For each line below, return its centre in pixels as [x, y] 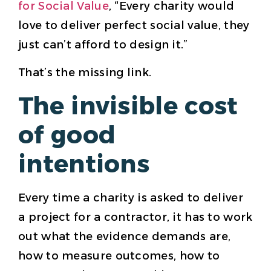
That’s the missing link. [85, 73]
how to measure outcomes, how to [119, 256]
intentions [84, 163]
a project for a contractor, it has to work [135, 217]
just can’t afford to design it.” [103, 44]
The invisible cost [128, 105]
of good [67, 134]
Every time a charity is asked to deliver [131, 198]
